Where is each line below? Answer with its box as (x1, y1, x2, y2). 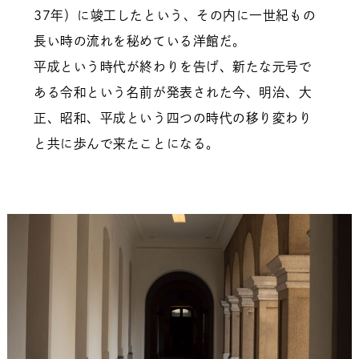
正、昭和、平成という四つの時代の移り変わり (34, 111, 313, 125)
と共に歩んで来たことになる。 (34, 137, 220, 151)
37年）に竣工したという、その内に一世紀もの (34, 9, 317, 22)
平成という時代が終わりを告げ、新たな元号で (34, 60, 313, 74)
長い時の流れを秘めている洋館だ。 (34, 34, 246, 48)
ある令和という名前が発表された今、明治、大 (34, 86, 313, 99)
